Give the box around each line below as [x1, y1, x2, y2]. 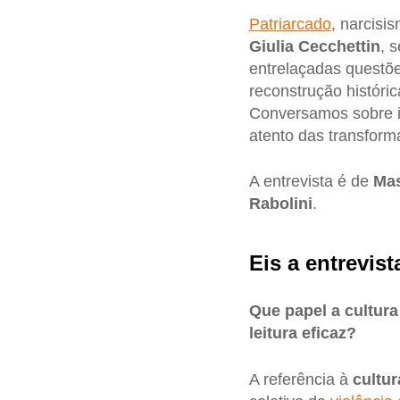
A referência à [248, 370, 353, 388]
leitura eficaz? [248, 324, 356, 343]
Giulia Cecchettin [248, 37, 380, 55]
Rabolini [248, 195, 312, 213]
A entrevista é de [248, 172, 373, 191]
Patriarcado [248, 14, 331, 33]
